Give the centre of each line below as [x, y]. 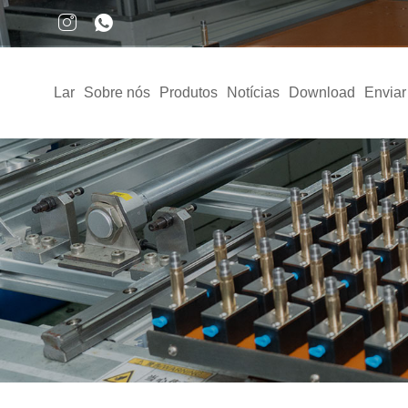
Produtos [188, 92]
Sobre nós [117, 92]
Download [321, 92]
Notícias [253, 92]
